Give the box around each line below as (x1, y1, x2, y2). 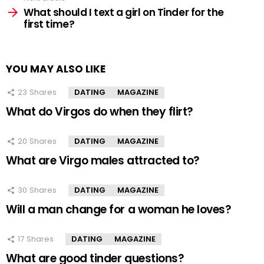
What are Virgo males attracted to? (6, 153, 200, 169)
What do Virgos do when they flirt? (6, 104, 193, 120)
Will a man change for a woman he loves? (6, 202, 232, 218)
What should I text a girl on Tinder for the (24, 5, 224, 20)
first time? (24, 17, 75, 32)
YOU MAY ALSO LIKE (6, 62, 105, 77)
